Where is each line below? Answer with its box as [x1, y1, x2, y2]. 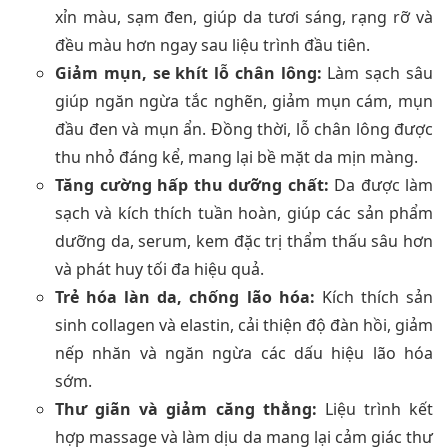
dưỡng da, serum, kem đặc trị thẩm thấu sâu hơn [55, 229, 433, 252]
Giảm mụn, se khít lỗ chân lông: [55, 61, 322, 84]
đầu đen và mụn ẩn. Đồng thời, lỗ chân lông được [55, 117, 433, 140]
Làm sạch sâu [321, 61, 434, 84]
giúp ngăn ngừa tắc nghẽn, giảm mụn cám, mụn [55, 89, 433, 112]
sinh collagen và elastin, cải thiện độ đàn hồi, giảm [55, 313, 433, 336]
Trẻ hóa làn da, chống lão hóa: [55, 285, 315, 308]
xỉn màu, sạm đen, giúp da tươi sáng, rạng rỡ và [55, 5, 433, 28]
